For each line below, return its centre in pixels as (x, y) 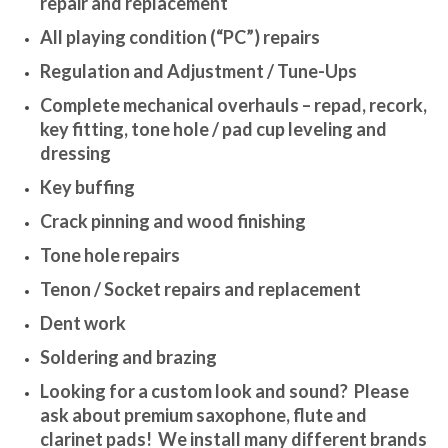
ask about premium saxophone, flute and (203, 414)
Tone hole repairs (110, 254)
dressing (75, 152)
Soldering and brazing (128, 356)
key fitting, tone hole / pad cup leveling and (213, 128)
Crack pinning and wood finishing (173, 220)
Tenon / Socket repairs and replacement (200, 288)
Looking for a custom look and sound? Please (224, 390)
